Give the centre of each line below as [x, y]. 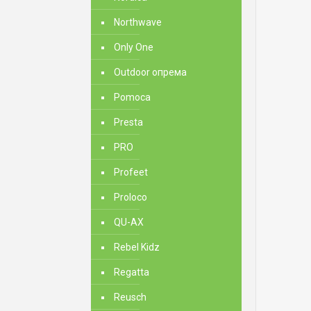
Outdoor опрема [150, 72]
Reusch [130, 297]
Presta [128, 122]
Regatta [132, 272]
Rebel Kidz [137, 247]
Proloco [131, 197]
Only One [134, 47]
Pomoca [132, 97]
